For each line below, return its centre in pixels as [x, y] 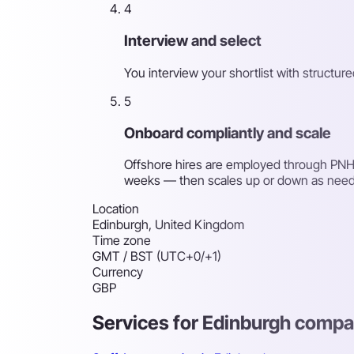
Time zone [122, 241]
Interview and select [193, 41]
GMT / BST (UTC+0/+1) [157, 256]
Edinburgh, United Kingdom [168, 225]
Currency [118, 272]
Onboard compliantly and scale [228, 133]
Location [116, 209]
